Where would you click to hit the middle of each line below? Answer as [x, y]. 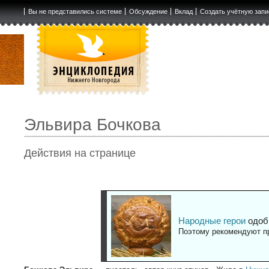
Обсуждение [148, 11]
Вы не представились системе [75, 11]
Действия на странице [80, 153]
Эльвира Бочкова [93, 125]
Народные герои [212, 221]
